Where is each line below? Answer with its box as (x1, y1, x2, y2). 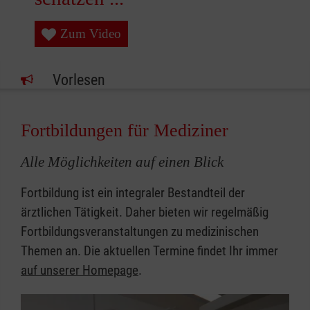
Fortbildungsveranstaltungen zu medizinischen (21, 224, 259, 240)
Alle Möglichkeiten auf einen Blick (21, 154, 224, 171)
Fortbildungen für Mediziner (21, 120, 228, 141)
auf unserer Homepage (21, 262, 138, 279)
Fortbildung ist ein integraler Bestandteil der (21, 185, 245, 201)
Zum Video (60, 26, 121, 42)
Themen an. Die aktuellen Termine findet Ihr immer (21, 243, 278, 259)
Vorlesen (53, 71, 105, 89)
